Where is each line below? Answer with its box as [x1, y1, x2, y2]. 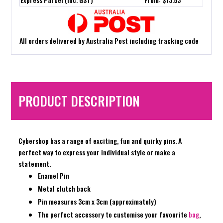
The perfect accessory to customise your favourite [38, 209, 189, 220]
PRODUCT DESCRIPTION [18, 91, 140, 111]
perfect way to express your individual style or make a [18, 147, 176, 158]
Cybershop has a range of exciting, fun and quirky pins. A [18, 135, 182, 146]
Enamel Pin [38, 170, 70, 181]
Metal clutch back [38, 183, 91, 194]
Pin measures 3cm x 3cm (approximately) [38, 196, 157, 207]
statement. [18, 158, 51, 169]
